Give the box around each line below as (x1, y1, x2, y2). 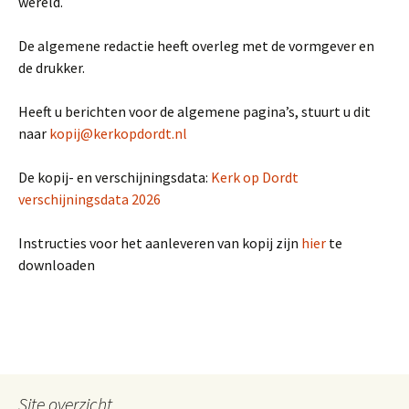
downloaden (18, 256, 95, 274)
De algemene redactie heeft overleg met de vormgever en (18, 37, 374, 55)
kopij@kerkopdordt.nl (49, 124, 187, 142)
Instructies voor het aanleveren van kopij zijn (18, 234, 301, 252)
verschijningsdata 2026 (18, 190, 161, 208)
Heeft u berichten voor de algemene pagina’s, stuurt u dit (18, 102, 371, 121)
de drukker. (18, 58, 85, 77)
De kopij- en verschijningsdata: (18, 168, 211, 186)
